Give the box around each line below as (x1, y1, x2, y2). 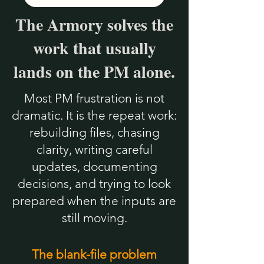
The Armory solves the (15, 12, 173, 37)
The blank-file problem (32, 247, 157, 262)
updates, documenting (31, 159, 157, 174)
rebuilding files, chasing (29, 125, 160, 140)
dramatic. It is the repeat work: (12, 108, 177, 123)
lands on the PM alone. (14, 60, 175, 84)
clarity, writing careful (36, 142, 153, 157)
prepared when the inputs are (12, 193, 176, 209)
